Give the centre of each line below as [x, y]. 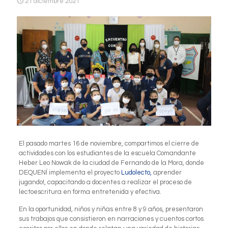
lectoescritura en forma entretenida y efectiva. [90, 192]
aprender [166, 173]
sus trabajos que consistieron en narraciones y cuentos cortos [111, 219]
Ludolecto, [136, 173]
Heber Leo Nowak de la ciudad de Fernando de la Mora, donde [111, 163]
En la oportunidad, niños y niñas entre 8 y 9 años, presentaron [111, 209]
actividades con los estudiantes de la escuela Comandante [107, 153]
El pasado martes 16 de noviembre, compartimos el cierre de [109, 144]
